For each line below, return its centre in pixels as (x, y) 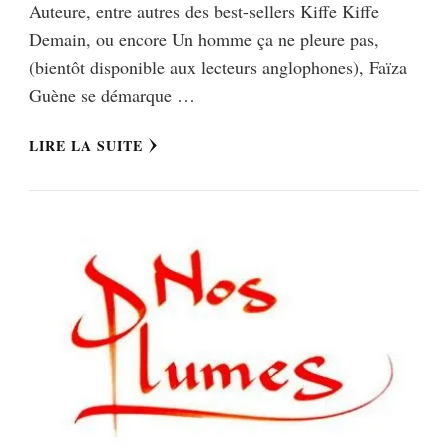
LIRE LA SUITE (86, 145)
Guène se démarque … (112, 94)
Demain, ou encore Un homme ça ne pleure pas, (204, 38)
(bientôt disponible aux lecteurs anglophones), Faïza (218, 66)
